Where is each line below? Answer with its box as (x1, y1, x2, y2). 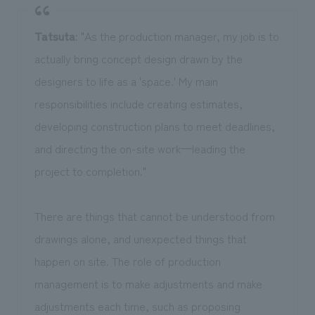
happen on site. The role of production (34, 252, 221, 270)
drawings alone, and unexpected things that (34, 230, 247, 247)
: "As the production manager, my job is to (75, 27, 279, 45)
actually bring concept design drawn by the (34, 50, 243, 67)
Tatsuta (34, 27, 75, 45)
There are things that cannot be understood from (34, 207, 275, 225)
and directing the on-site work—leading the (34, 140, 245, 157)
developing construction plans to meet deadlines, (34, 117, 275, 135)
